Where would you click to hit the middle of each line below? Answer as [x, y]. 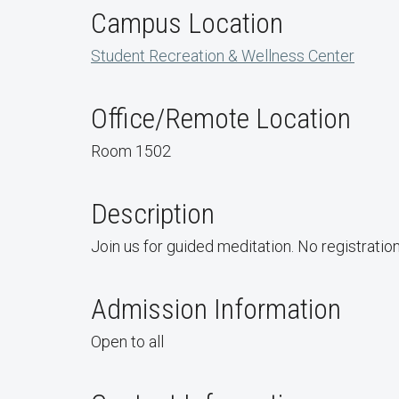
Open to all [127, 342]
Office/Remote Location [221, 118]
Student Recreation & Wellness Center [223, 56]
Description [153, 214]
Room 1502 [131, 151]
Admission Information [216, 309]
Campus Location [187, 23]
